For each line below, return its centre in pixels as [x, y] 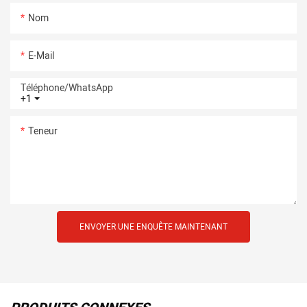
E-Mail [41, 56]
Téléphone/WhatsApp [67, 88]
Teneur [43, 131]
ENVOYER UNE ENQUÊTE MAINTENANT [153, 226]
